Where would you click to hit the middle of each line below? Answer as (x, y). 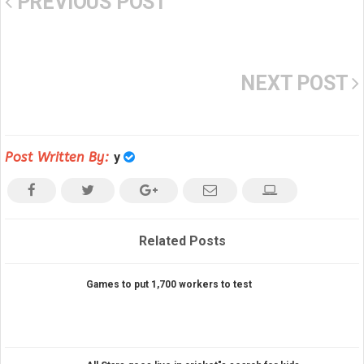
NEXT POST (297, 83)
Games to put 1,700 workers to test (169, 284)
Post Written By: (59, 157)
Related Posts (182, 241)
